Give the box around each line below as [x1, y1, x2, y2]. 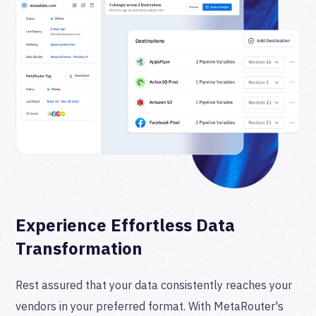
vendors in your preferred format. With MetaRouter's [16, 299, 284, 314]
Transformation [16, 237, 143, 260]
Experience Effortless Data [16, 214, 236, 237]
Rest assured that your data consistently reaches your [16, 278, 293, 293]
